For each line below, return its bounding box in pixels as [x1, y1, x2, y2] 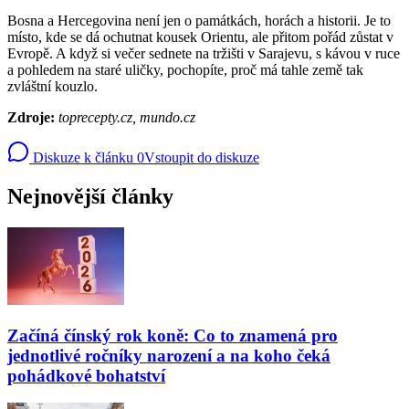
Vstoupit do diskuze [144, 150, 259, 166]
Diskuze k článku [29, 150, 133, 166]
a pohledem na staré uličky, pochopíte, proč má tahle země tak [7, 62, 363, 79]
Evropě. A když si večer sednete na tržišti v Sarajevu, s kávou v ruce [7, 46, 400, 62]
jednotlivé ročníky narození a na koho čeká [7, 345, 330, 365]
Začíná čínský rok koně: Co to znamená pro [7, 325, 338, 345]
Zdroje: [7, 110, 58, 126]
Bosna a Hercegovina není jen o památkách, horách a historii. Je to [7, 13, 391, 29]
